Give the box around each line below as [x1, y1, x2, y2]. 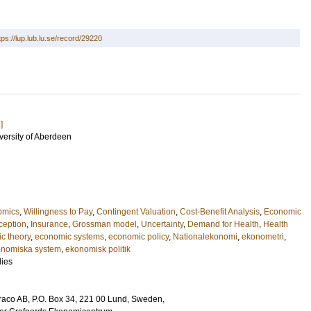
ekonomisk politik [65, 244, 131, 254]
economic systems [35, 232, 104, 242]
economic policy [108, 232, 169, 242]
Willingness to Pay [24, 207, 92, 217]
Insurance [31, 219, 68, 229]
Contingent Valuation [96, 207, 176, 217]
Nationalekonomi [173, 232, 237, 242]
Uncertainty [141, 219, 183, 229]
